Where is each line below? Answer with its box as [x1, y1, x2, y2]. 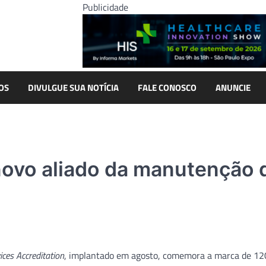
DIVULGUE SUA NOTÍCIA [28, 80, 119, 94]
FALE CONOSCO [138, 80, 197, 94]
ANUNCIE [216, 80, 251, 94]
